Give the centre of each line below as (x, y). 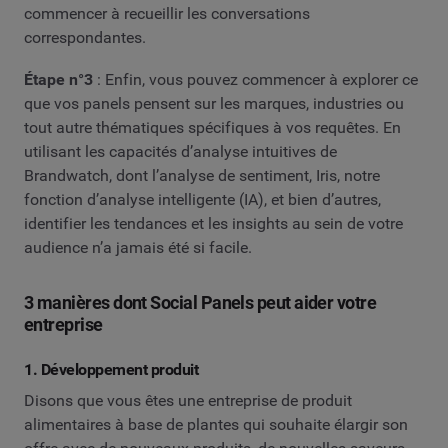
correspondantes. (85, 38)
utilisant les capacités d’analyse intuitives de (180, 151)
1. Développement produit (111, 369)
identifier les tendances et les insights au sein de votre (213, 223)
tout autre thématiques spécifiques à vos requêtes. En (212, 127)
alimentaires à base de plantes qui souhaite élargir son (216, 425)
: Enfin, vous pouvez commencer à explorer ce (255, 79)
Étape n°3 (58, 79)
